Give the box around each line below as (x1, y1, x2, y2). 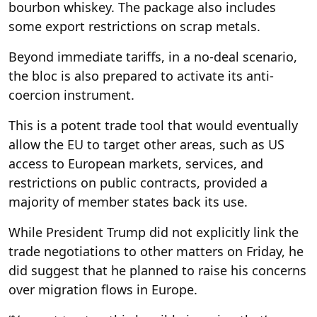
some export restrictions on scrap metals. (8, 18, 260, 35)
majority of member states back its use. (8, 193, 248, 210)
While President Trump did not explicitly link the (8, 224, 299, 241)
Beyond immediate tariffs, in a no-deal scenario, (8, 48, 297, 65)
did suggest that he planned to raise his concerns (8, 262, 306, 279)
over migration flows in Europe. (8, 281, 197, 298)
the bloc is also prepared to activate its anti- (8, 67, 274, 84)
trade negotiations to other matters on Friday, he (8, 243, 304, 260)
